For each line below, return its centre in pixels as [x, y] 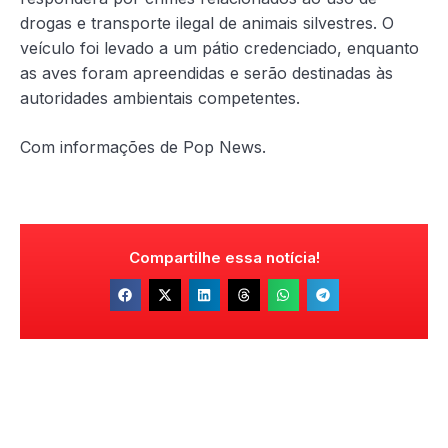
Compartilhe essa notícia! [224, 258]
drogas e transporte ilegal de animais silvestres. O [207, 23]
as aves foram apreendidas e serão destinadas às [206, 73]
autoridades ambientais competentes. [160, 98]
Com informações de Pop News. [143, 147]
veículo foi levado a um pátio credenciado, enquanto [219, 48]
